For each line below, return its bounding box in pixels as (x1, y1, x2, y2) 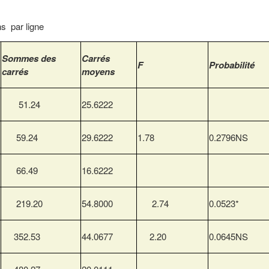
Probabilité (209, 58, 255, 72)
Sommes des (2, 52, 56, 65)
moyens (82, 65, 115, 79)
